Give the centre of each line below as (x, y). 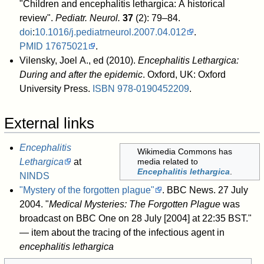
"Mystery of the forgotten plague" (87, 190)
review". (37, 18)
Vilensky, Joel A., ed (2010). (78, 60)
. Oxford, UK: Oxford (184, 74)
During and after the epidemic (81, 74)
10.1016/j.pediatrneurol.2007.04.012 (110, 32)
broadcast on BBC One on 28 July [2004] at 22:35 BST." (135, 218)
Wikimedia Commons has (185, 151)
